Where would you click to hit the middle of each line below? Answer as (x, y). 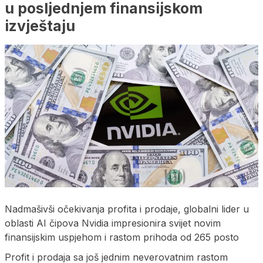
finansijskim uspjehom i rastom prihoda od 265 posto (122, 237)
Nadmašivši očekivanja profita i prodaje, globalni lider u (127, 209)
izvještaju (40, 26)
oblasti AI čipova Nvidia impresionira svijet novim (113, 223)
